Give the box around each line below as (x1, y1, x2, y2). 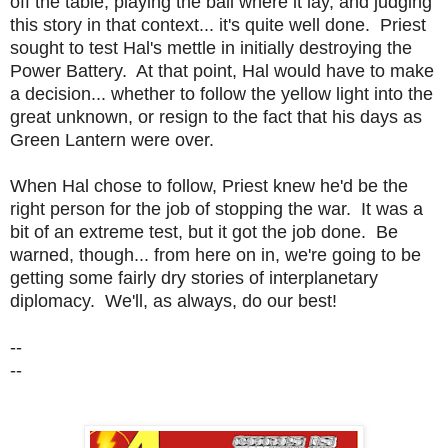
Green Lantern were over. (10, 129, 214, 150)
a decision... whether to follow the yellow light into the (10, 83, 433, 104)
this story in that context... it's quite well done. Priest (10, 14, 426, 35)
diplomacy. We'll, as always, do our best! (10, 290, 337, 311)
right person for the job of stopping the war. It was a (10, 198, 423, 219)
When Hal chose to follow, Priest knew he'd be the (10, 175, 408, 196)
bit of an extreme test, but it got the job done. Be (10, 221, 398, 242)
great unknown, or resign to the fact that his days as (10, 106, 422, 127)
